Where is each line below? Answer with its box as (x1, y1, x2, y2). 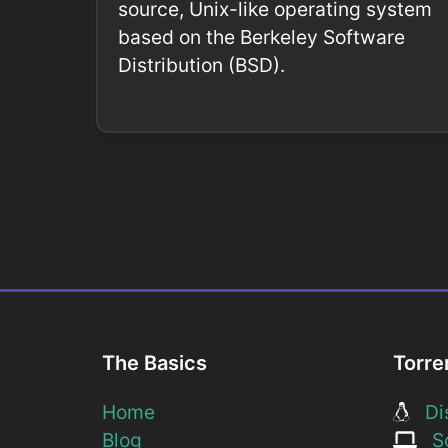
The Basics (102, 351, 207, 376)
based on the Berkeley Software (118, 25, 405, 50)
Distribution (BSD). (118, 53, 285, 78)
